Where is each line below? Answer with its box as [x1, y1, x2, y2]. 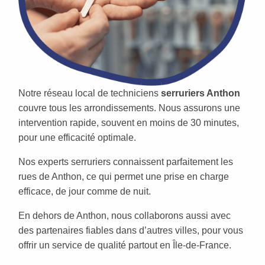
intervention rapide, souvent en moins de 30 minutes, [18, 117, 239, 128]
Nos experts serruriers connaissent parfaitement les [18, 156, 233, 167]
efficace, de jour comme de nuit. [18, 186, 151, 196]
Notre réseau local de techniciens [18, 88, 161, 98]
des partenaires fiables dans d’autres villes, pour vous [18, 225, 243, 235]
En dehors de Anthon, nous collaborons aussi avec [18, 210, 231, 221]
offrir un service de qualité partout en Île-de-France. [18, 240, 231, 250]
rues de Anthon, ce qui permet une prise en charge [18, 171, 229, 182]
